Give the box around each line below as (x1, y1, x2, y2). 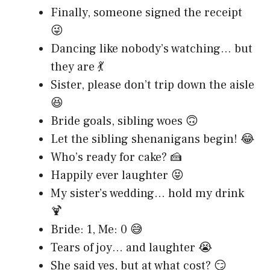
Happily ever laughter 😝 (51, 167, 184, 183)
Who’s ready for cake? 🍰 (51, 149, 182, 165)
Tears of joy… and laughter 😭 (51, 239, 212, 256)
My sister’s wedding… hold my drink (51, 185, 244, 201)
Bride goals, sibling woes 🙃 (51, 113, 198, 129)
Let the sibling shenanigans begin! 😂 (51, 131, 254, 147)
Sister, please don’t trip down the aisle (51, 77, 254, 93)
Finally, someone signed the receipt (51, 4, 242, 20)
